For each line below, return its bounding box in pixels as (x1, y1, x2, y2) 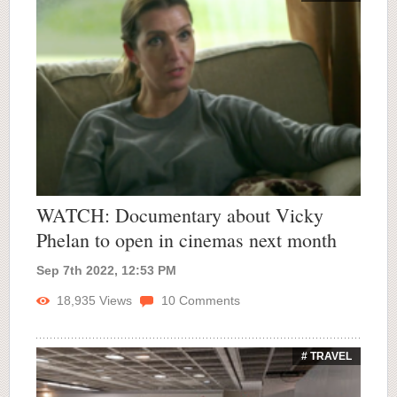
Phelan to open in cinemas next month (36, 226, 337, 253)
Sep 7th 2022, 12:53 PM (36, 262, 176, 277)
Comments (175, 292, 240, 307)
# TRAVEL (301, 349, 352, 362)
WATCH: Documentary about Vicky (36, 201, 323, 228)
